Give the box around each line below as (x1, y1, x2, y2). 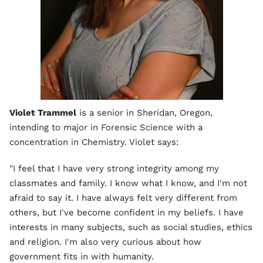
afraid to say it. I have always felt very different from (9, 193, 237, 204)
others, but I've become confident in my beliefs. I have (9, 207, 244, 218)
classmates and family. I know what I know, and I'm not (9, 178, 247, 189)
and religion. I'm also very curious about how (9, 237, 201, 248)
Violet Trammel (9, 107, 76, 119)
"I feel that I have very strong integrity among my (9, 163, 219, 174)
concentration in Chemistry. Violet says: (9, 137, 178, 148)
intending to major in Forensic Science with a (9, 122, 203, 133)
